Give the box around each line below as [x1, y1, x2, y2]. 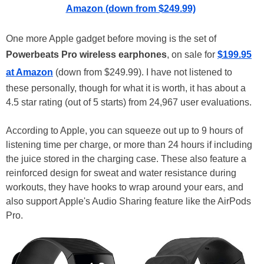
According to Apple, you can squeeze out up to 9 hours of [6, 126, 243, 136]
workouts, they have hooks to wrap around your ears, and [6, 182, 243, 193]
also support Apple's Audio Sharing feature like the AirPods [6, 196, 251, 207]
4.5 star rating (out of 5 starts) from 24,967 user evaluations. [6, 97, 252, 108]
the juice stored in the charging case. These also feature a [6, 154, 246, 164]
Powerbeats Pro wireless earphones [6, 49, 167, 60]
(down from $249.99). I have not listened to [53, 67, 232, 78]
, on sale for [167, 49, 217, 60]
